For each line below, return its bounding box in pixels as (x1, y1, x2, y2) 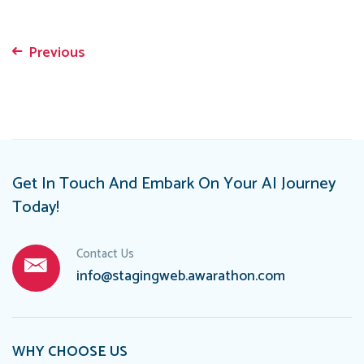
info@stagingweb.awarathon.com (76, 264, 285, 288)
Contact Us (76, 244, 134, 264)
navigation (12, 70, 101, 102)
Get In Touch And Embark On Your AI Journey (12, 171, 336, 197)
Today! (12, 194, 59, 221)
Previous (28, 41, 85, 65)
